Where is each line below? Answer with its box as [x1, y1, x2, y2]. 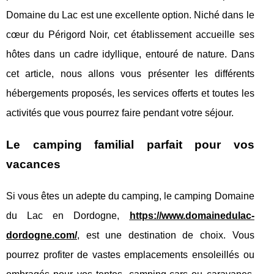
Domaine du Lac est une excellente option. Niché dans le [6, 9, 254, 20]
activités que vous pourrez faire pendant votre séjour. [6, 107, 234, 118]
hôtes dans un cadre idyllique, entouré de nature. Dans [6, 48, 254, 59]
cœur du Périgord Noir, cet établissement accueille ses [6, 29, 254, 40]
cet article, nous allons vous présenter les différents [6, 68, 254, 79]
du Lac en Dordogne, [6, 210, 130, 221]
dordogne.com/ [6, 229, 77, 240]
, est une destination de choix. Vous [77, 229, 254, 240]
